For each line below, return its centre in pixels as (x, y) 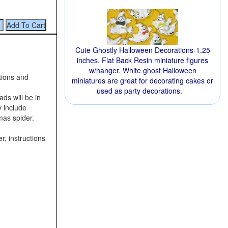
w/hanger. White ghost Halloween (142, 70)
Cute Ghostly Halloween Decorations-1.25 (142, 50)
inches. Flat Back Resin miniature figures (142, 60)
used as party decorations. (139, 91)
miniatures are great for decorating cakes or (142, 80)
